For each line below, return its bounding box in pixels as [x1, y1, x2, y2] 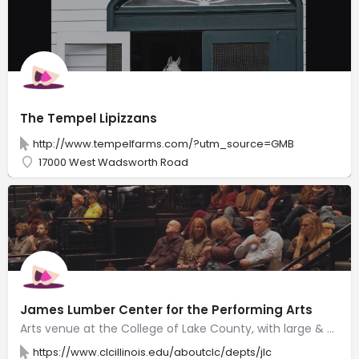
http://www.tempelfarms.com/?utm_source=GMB [33, 135, 294, 151]
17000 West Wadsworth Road [38, 154, 188, 170]
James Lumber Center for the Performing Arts [20, 301, 313, 318]
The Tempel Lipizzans [20, 109, 157, 127]
